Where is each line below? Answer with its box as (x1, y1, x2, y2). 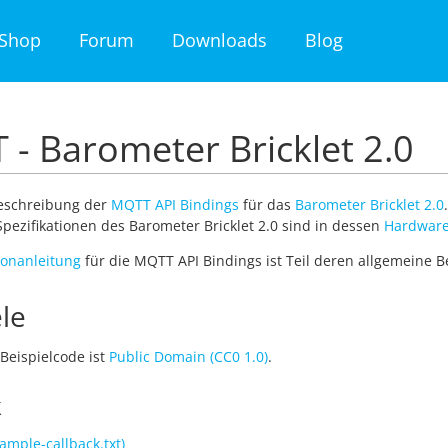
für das (239, 195, 295, 214)
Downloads (172, 28, 267, 52)
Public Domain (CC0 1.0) (109, 347, 268, 366)
